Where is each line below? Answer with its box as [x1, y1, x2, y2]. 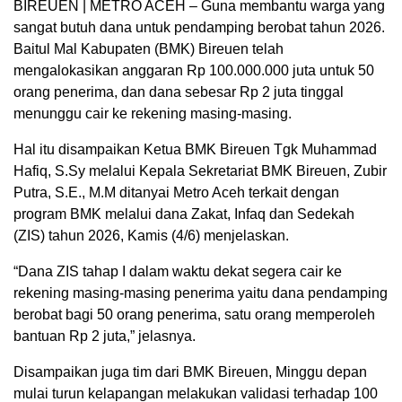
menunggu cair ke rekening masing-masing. [13, 106, 292, 122]
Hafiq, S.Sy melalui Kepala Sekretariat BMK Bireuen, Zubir [13, 163, 387, 179]
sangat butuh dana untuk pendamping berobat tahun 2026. [13, 20, 385, 36]
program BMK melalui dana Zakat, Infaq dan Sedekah [13, 206, 354, 223]
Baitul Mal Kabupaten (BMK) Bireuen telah [13, 41, 284, 57]
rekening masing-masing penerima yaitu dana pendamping [13, 285, 388, 301]
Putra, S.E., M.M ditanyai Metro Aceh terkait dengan [13, 185, 339, 201]
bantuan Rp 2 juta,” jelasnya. [13, 328, 196, 345]
